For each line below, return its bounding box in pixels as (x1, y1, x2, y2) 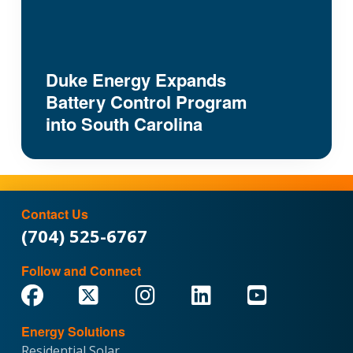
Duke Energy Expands (45, 67, 226, 93)
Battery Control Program (45, 89, 247, 115)
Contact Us (20, 205, 88, 224)
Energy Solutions (20, 322, 125, 341)
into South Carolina (45, 111, 203, 137)
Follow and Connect (20, 262, 141, 281)
